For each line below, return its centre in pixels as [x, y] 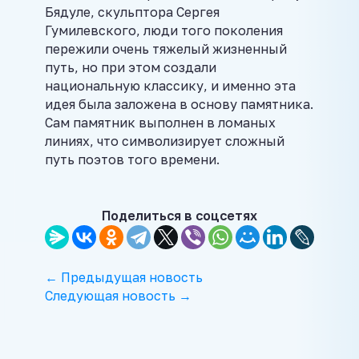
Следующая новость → [118, 296]
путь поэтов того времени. [132, 160]
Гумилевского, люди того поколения [164, 31]
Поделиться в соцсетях [179, 216]
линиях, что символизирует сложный [165, 141]
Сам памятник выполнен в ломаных [160, 123]
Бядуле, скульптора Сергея [132, 12]
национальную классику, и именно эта [170, 86]
